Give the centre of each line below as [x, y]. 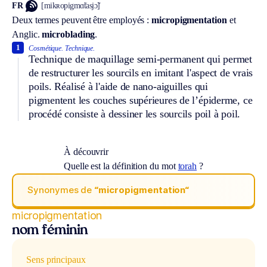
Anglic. [26, 34]
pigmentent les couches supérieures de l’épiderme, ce [141, 100]
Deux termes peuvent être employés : [82, 20]
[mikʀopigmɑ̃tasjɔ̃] [71, 6]
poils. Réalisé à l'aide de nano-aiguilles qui [118, 86]
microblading [69, 34]
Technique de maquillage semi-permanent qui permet [140, 59]
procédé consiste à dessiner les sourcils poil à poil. [135, 114]
